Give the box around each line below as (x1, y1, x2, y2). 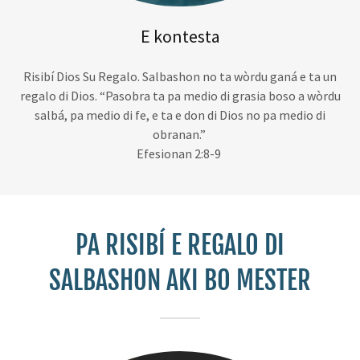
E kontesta (140, 24, 220, 47)
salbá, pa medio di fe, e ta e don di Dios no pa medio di (35, 106, 325, 123)
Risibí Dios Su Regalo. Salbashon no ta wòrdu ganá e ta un (23, 67, 337, 84)
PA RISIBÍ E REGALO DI (76, 228, 284, 261)
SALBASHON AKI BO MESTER (49, 264, 311, 297)
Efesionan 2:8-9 (137, 145, 223, 162)
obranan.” (152, 125, 208, 142)
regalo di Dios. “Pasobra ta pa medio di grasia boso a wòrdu (19, 87, 341, 104)
